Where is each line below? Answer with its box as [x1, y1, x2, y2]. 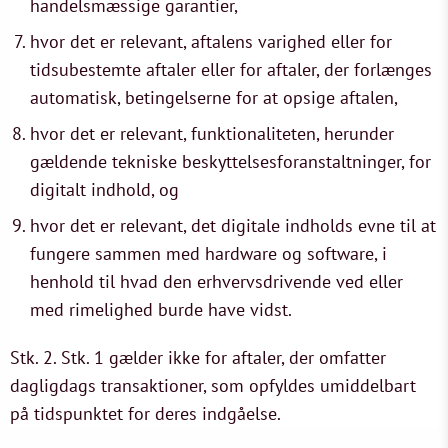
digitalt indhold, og [30, 178, 179, 201]
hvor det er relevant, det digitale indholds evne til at [30, 214, 436, 237]
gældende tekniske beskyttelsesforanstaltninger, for [30, 150, 431, 173]
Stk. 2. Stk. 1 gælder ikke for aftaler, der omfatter [10, 346, 386, 369]
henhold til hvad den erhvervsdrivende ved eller [30, 270, 403, 293]
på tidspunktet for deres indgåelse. [10, 402, 281, 425]
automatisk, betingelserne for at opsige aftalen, [30, 86, 398, 109]
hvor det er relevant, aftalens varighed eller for [30, 30, 392, 53]
